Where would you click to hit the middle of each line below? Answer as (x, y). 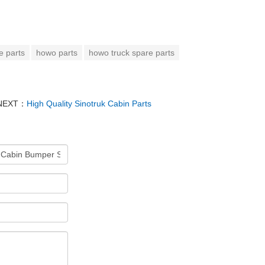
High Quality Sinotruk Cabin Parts (89, 104)
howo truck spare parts (132, 53)
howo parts (57, 53)
